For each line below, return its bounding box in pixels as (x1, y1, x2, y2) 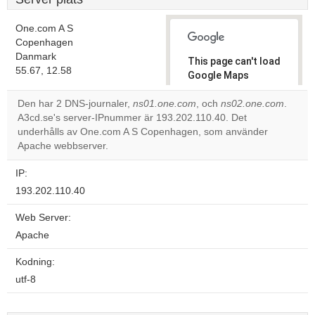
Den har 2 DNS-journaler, (18, 98, 133, 109)
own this (198, 127, 232, 136)
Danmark (15, 51, 56, 62)
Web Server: (15, 212, 71, 223)
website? (198, 139, 234, 148)
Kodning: (15, 257, 55, 267)
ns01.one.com (133, 98, 196, 109)
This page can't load (188, 56, 281, 67)
